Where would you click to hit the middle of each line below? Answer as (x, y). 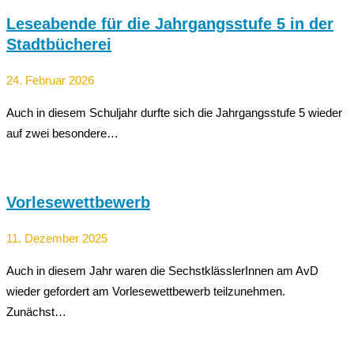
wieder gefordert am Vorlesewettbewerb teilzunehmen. (146, 292)
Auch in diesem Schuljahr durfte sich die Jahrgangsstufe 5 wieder (174, 113)
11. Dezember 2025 (57, 239)
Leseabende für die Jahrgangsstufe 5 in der (170, 24)
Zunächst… (36, 312)
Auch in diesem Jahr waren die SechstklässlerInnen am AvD (162, 271)
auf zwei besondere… (62, 134)
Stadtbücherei (59, 45)
